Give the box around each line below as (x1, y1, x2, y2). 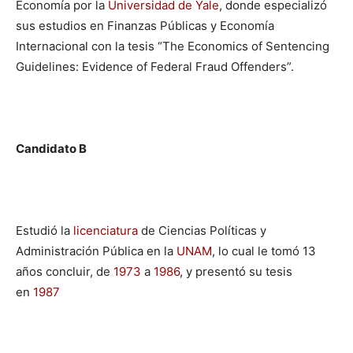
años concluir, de (16, 263, 113, 279)
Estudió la (16, 222, 73, 238)
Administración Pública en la (16, 243, 176, 258)
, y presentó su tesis (180, 263, 292, 279)
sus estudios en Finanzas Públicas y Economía (16, 17, 274, 33)
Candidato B (16, 140, 87, 156)
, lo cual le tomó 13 (212, 243, 316, 258)
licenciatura (73, 222, 138, 238)
